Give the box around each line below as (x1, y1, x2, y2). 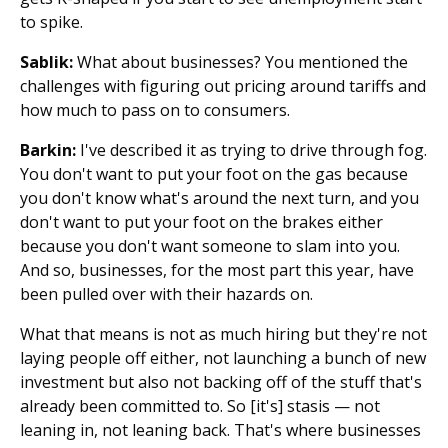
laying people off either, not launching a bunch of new (20, 347, 426, 369)
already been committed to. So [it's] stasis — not (20, 395, 380, 417)
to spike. (20, 11, 83, 33)
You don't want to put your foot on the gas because (20, 163, 408, 185)
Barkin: (20, 139, 76, 161)
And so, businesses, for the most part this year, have (20, 259, 414, 281)
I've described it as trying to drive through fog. (76, 139, 427, 161)
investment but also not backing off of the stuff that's (20, 371, 422, 393)
